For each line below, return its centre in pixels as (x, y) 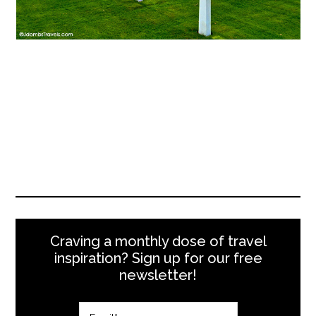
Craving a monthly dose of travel (158, 241)
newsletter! (158, 275)
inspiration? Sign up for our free (158, 258)
